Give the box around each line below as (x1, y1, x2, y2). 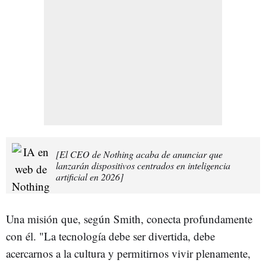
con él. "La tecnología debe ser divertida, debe (6, 228, 215, 243)
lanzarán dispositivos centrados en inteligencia (56, 159, 230, 172)
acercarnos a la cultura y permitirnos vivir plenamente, (6, 245, 251, 261)
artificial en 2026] (56, 170, 123, 183)
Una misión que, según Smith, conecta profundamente (6, 211, 252, 226)
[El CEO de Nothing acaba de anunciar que (56, 147, 223, 160)
